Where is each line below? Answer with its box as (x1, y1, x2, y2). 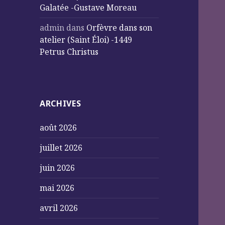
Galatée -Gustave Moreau (40, 2, 137, 14)
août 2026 (40, 122, 77, 134)
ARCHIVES (40, 98, 81, 109)
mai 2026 (40, 182, 75, 194)
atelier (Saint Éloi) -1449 (40, 34, 133, 46)
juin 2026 (40, 162, 75, 174)
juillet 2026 (40, 142, 83, 154)
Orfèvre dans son (86, 22, 153, 34)
